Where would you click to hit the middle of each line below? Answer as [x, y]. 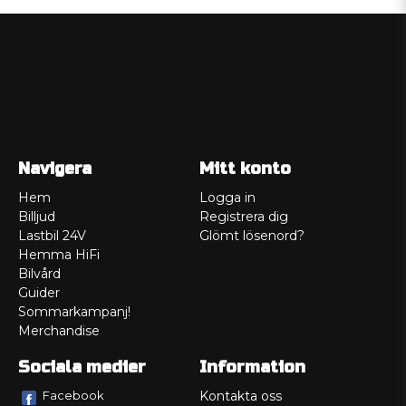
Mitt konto [245, 169]
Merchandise [59, 331]
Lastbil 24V [52, 236]
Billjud [37, 217]
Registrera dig [243, 217]
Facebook [73, 396]
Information [252, 367]
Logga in [227, 198]
